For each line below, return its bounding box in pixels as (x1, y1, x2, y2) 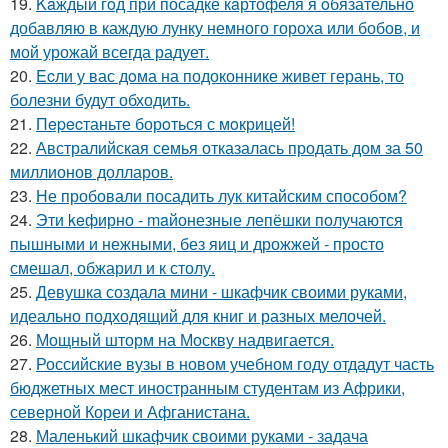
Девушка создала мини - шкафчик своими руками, (36, 280, 407, 303)
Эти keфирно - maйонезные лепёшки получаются (36, 208, 403, 231)
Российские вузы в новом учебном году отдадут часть (36, 352, 434, 375)
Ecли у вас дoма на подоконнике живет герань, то (36, 64, 404, 87)
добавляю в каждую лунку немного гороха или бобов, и (10, 16, 420, 39)
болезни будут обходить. (10, 88, 190, 111)
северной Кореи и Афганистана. (10, 400, 250, 423)
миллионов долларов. (10, 160, 173, 183)
